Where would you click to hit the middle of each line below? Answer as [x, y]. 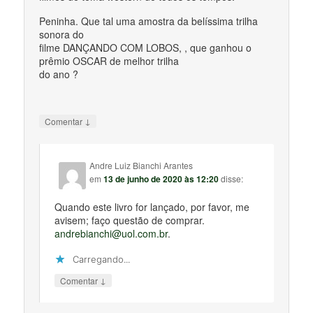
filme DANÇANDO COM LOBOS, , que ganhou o [146, 48]
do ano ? [59, 74]
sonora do [62, 35]
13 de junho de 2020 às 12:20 [161, 179]
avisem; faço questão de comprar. [130, 220]
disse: [232, 178]
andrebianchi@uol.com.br [111, 233]
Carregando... [102, 259]
